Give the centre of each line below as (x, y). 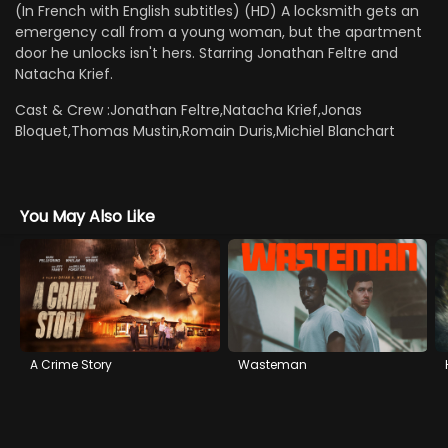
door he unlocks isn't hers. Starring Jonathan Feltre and (206, 53)
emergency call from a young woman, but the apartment (218, 32)
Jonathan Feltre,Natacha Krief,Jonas (236, 110)
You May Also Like (87, 216)
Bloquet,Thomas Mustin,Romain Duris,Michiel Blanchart (205, 131)
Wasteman (272, 364)
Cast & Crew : (63, 110)
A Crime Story (71, 364)
